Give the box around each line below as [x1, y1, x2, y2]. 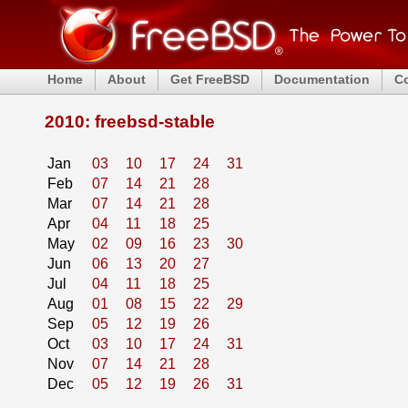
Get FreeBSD [170, 71, 250, 87]
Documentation [274, 71, 370, 87]
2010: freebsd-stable [45, 111, 215, 131]
